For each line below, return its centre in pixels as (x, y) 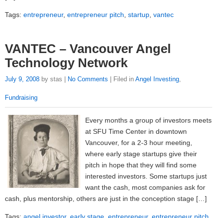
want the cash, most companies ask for (145, 187)
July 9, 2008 (22, 79)
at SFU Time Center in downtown (136, 131)
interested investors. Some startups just (146, 176)
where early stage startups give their (141, 154)
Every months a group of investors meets (148, 120)
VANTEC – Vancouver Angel (88, 49)
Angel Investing (157, 79)
